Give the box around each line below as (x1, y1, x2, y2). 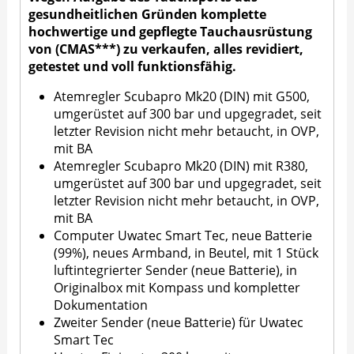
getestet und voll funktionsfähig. (28, 58, 237, 76)
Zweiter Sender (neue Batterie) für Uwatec (54, 314, 304, 332)
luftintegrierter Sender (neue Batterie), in (54, 262, 298, 280)
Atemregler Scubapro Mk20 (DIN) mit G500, (54, 88, 311, 106)
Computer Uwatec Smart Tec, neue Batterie (54, 227, 313, 245)
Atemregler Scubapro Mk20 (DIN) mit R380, (54, 157, 309, 175)
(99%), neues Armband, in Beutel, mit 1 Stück (54, 244, 319, 262)
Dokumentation (54, 296, 149, 314)
